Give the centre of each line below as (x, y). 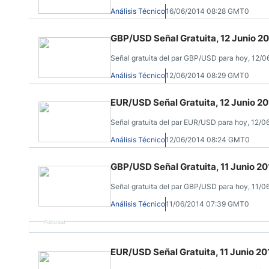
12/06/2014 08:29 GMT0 (207, 75)
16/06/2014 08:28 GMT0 (207, 11)
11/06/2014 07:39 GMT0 (207, 204)
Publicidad (54, 222)
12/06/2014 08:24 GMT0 (208, 140)
